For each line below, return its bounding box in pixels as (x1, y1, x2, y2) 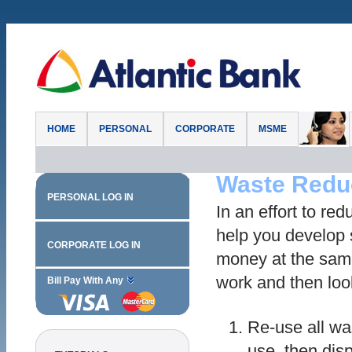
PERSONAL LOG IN (47, 192, 134, 203)
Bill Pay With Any (47, 275, 126, 286)
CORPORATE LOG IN (47, 240, 141, 251)
